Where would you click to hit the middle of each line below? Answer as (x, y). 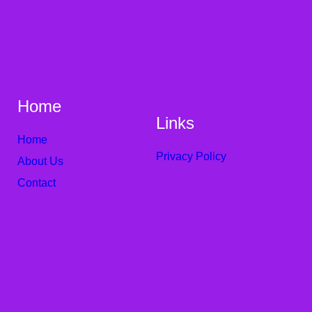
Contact (36, 183)
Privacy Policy (191, 157)
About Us (40, 162)
